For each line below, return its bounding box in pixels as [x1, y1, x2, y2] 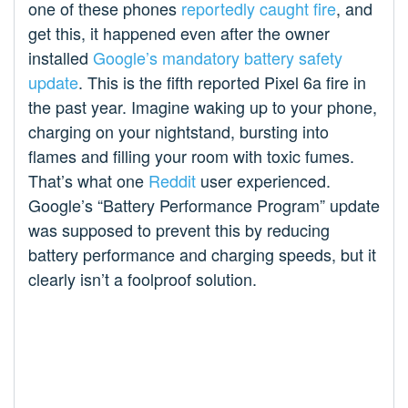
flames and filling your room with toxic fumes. [28, 144, 354, 168]
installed [28, 46, 93, 70]
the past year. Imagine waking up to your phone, [28, 95, 377, 119]
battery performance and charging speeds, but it [28, 242, 376, 267]
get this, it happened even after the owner [28, 21, 330, 46]
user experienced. [196, 168, 331, 193]
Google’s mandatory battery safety [93, 46, 342, 70]
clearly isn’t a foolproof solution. [28, 267, 257, 291]
